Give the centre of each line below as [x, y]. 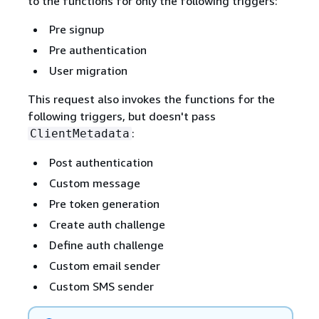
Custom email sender [104, 265]
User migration [88, 70]
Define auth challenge [106, 245]
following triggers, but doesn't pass [121, 116]
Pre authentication [98, 49]
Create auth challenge [107, 224]
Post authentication [101, 162]
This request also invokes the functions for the [151, 99]
